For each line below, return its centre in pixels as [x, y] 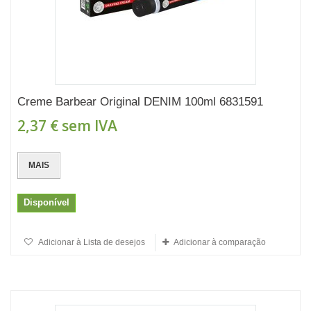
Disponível [47, 202]
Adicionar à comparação [220, 242]
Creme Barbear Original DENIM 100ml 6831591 [140, 102]
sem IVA [88, 126]
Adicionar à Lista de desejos [91, 242]
